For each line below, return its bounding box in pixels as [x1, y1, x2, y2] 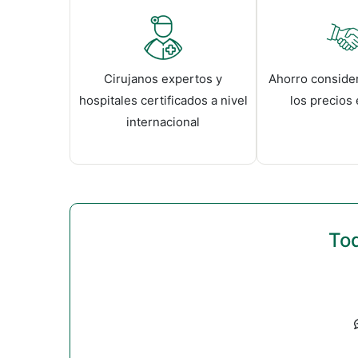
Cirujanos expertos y [104, 70, 222, 86]
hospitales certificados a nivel [78, 92, 248, 108]
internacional [126, 113, 200, 129]
